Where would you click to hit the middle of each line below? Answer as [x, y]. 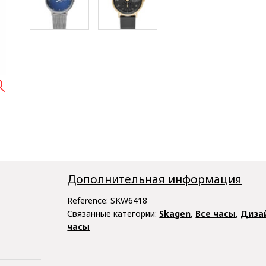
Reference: [89, 201]
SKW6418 [129, 201]
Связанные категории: [113, 214]
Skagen [175, 214]
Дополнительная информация [155, 179]
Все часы [216, 214]
